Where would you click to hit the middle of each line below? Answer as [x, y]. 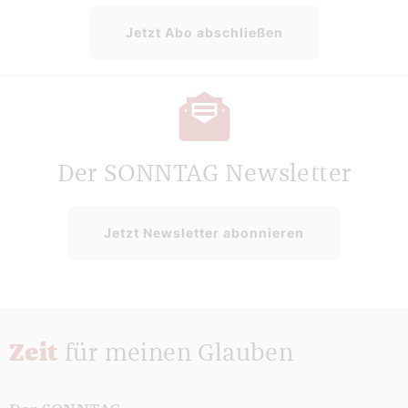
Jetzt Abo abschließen [204, 32]
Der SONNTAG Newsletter [204, 174]
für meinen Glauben [179, 354]
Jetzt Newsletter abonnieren [204, 233]
